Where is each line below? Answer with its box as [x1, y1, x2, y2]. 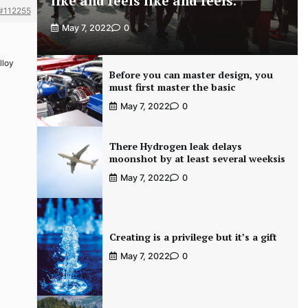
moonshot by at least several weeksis [109, 152, 285, 165]
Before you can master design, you [109, 68, 273, 81]
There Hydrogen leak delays [109, 140, 242, 153]
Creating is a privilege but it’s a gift [109, 230, 277, 244]
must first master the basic [109, 80, 235, 93]
